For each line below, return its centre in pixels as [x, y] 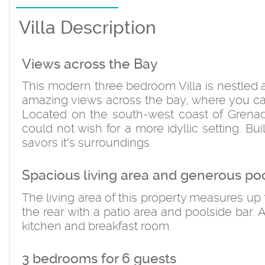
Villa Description [88, 27]
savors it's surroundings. [87, 143]
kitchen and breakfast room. [97, 226]
